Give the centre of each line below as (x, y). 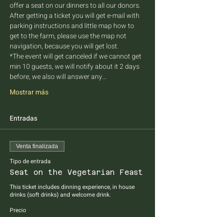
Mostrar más (29, 92)
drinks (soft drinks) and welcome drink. (60, 195)
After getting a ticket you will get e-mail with (75, 16)
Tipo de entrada (30, 161)
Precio (18, 210)
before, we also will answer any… (58, 77)
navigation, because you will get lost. (64, 46)
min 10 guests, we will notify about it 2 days (75, 67)
